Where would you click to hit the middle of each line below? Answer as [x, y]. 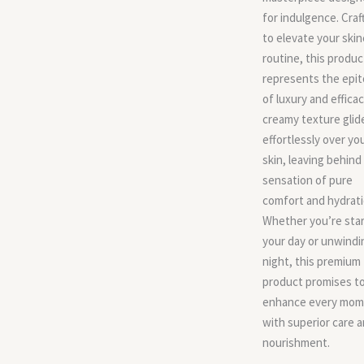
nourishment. [296, 342]
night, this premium [312, 261]
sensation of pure [308, 180]
